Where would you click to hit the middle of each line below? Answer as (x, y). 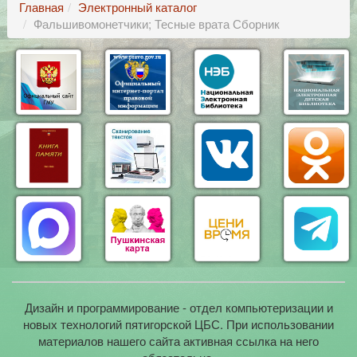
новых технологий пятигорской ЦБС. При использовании (178, 324)
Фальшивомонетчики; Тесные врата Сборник (156, 24)
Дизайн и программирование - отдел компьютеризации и (178, 308)
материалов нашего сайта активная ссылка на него (178, 341)
